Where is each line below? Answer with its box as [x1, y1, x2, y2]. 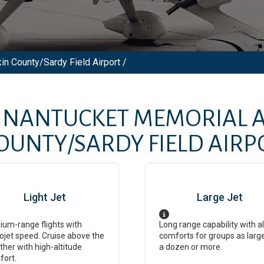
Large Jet [196, 191, 243, 203]
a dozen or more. [159, 242, 222, 252]
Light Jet [23, 191, 66, 203]
